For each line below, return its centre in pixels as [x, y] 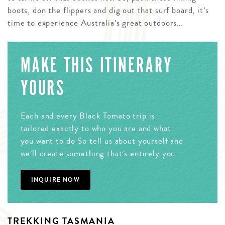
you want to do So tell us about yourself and [102, 141]
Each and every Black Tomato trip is [88, 116]
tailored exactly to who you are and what [96, 129]
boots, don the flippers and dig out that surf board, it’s [108, 10]
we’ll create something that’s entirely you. [99, 154]
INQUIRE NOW [55, 180]
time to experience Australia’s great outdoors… [95, 23]
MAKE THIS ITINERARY [96, 66]
